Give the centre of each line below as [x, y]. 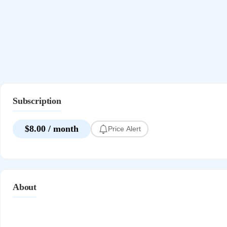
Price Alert [124, 129]
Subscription [37, 101]
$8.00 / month [52, 129]
